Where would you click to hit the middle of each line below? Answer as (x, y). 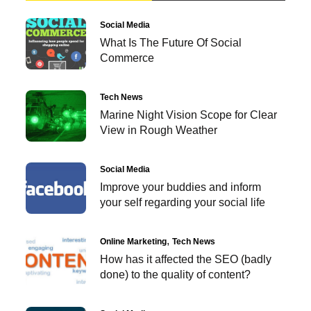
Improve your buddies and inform (181, 187)
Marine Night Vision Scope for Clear (189, 115)
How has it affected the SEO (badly (186, 260)
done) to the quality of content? (176, 275)
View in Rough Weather (159, 131)
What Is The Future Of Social (171, 43)
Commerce (127, 58)
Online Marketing (134, 242)
